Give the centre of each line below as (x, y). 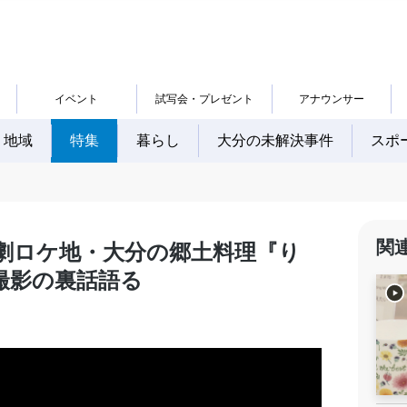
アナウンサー (331, 99)
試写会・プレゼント (204, 99)
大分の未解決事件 (275, 140)
